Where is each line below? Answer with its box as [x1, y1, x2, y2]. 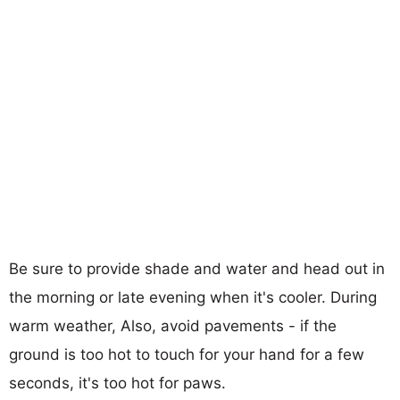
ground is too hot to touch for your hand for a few [9, 345, 364, 363]
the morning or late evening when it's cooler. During [9, 287, 377, 306]
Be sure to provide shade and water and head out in [9, 259, 385, 278]
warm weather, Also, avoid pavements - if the [9, 316, 337, 335]
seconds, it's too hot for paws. [9, 373, 226, 392]
